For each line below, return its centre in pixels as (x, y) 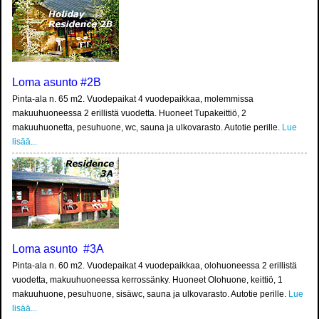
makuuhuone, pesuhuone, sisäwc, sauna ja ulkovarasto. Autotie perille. (150, 294)
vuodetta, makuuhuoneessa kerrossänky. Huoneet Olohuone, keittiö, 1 (147, 280)
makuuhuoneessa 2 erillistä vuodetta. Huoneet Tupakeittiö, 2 (129, 114)
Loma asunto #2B (57, 83)
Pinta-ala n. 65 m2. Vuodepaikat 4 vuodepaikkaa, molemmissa (133, 99)
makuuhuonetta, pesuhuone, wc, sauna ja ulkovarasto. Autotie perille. (147, 128)
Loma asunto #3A (58, 249)
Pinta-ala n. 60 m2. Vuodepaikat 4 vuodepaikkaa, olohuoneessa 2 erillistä (155, 266)
